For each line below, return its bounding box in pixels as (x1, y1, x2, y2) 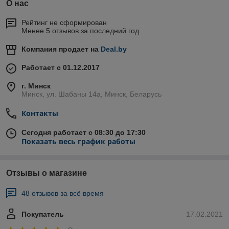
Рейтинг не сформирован (21, 18, 107, 27)
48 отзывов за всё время (21, 189, 104, 197)
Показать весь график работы (21, 136, 135, 146)
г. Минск (21, 82, 51, 90)
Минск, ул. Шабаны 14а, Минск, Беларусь (21, 90, 162, 98)
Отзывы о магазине (6, 169, 87, 177)
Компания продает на (21, 45, 101, 53)
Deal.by (101, 45, 127, 53)
